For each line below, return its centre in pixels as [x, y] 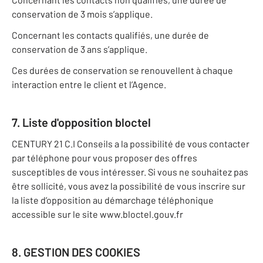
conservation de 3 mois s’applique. [82, 14]
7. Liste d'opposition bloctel [81, 122]
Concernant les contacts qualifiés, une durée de [110, 35]
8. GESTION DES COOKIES [76, 252]
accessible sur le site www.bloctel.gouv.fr [97, 214]
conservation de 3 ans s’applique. [80, 49]
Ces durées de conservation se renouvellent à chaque [122, 70]
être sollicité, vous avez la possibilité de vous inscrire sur [129, 186]
